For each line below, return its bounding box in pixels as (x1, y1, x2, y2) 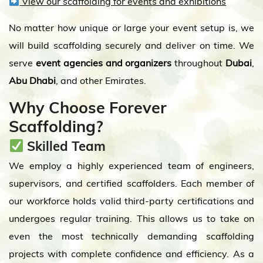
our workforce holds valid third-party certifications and (9, 195, 254, 207)
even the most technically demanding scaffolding (9, 230, 254, 242)
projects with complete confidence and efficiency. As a (9, 248, 254, 259)
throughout (171, 57, 226, 69)
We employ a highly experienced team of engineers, (9, 160, 254, 171)
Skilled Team (23, 138, 106, 154)
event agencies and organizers (35, 57, 172, 69)
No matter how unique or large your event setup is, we (9, 22, 254, 33)
